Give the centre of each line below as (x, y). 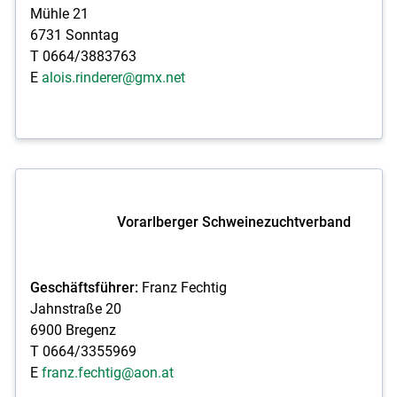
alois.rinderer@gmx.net (113, 78)
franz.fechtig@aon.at (107, 373)
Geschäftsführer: (84, 288)
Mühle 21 (59, 14)
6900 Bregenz (73, 330)
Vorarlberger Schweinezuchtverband (234, 222)
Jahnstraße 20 (75, 309)
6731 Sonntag (74, 35)
